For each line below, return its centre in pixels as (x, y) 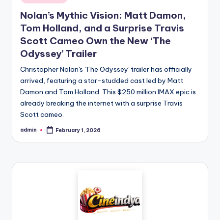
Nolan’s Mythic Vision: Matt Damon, (103, 15)
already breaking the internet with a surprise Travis (101, 103)
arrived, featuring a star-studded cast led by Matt (102, 80)
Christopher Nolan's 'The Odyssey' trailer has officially (106, 69)
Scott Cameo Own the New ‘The (96, 41)
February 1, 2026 (78, 130)
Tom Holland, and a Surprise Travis (102, 28)
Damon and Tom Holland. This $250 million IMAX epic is (108, 92)
